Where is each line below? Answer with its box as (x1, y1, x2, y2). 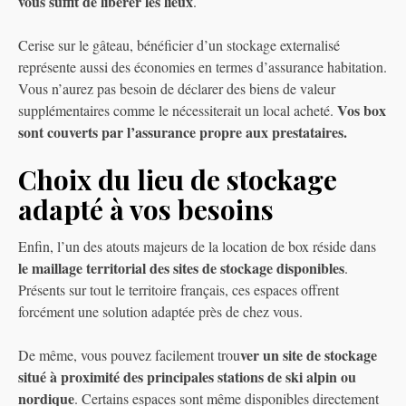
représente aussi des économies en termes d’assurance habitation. (18, 57, 387, 77)
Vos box (337, 100, 386, 121)
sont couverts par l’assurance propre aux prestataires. (18, 121, 352, 143)
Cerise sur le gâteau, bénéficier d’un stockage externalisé (18, 35, 340, 55)
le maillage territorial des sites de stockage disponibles (18, 257, 344, 279)
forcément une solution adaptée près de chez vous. (18, 302, 303, 322)
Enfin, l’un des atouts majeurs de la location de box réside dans (18, 237, 376, 256)
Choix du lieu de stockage (18, 161, 337, 198)
